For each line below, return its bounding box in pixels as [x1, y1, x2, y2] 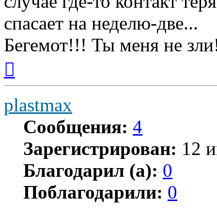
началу [15, 72, 37, 81]
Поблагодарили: [23, 181, 163, 202]
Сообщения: [23, 116, 128, 137]
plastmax [4, 94, 72, 115]
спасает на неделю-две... [4, 12, 198, 33]
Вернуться [15, 55, 49, 63]
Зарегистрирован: [23, 138, 177, 159]
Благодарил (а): [23, 159, 158, 181]
